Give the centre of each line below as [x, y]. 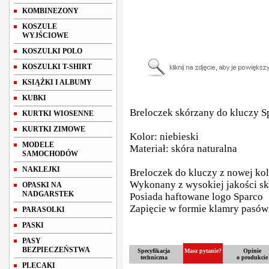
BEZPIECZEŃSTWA [56, 250]
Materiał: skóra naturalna [183, 149]
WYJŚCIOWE [45, 35]
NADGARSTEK [48, 194]
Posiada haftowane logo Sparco [196, 197]
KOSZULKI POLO [52, 51]
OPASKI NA [42, 185]
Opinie [252, 251]
